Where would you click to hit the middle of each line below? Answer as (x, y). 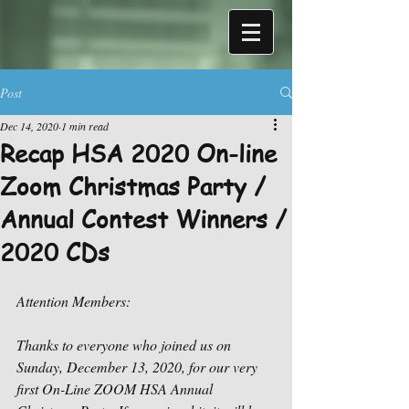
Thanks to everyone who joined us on (126, 345)
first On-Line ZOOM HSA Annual (116, 388)
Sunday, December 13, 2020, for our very (139, 367)
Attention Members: (75, 301)
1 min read (85, 126)
